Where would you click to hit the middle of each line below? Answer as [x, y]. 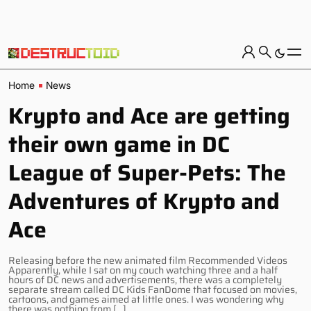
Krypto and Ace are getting [149, 116]
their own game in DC [119, 144]
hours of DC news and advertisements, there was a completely [145, 280]
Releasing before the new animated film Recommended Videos [148, 260]
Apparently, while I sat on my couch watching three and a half [143, 270]
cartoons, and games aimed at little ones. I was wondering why [146, 299]
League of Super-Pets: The [147, 173]
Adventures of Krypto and [144, 201]
